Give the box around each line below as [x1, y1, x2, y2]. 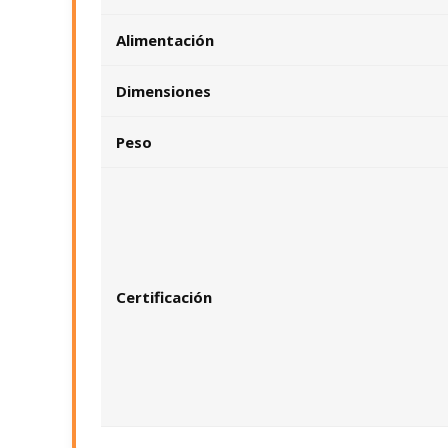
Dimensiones [116, 81, 211, 101]
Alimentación [116, 30, 214, 50]
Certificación [116, 287, 212, 307]
